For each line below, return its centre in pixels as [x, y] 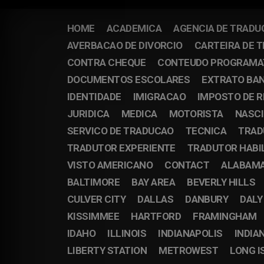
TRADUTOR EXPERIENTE [121, 148]
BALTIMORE [94, 182]
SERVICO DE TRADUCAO [121, 131]
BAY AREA [154, 182]
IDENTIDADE [94, 97]
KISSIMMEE [93, 216]
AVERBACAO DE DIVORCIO [125, 45]
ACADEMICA [134, 28]
